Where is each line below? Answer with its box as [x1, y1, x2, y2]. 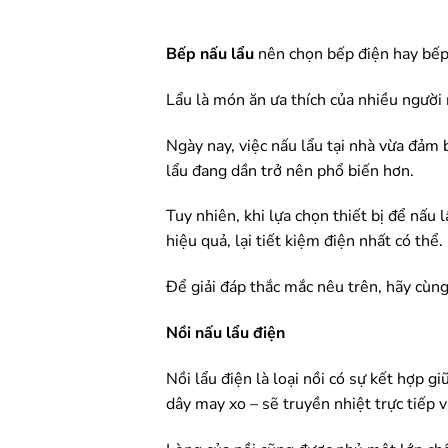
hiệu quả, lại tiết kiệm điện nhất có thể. [166, 230, 444, 253]
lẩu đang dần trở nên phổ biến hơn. [166, 159, 415, 182]
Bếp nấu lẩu [166, 43, 255, 65]
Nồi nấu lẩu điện [166, 321, 290, 344]
